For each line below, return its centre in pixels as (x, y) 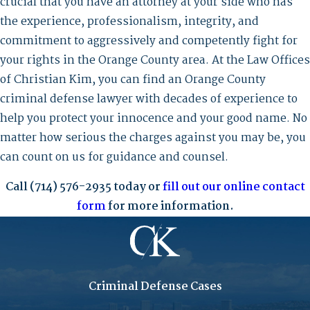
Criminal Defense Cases (155, 287)
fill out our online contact (234, 188)
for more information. (170, 207)
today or (137, 188)
